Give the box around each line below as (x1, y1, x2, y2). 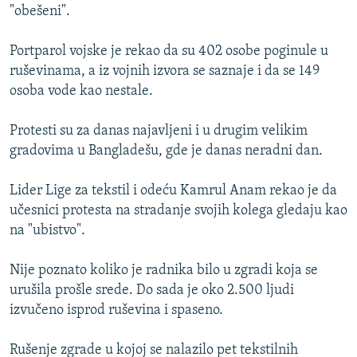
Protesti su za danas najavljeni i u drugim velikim (10, 124, 308, 139)
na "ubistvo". (10, 223, 85, 239)
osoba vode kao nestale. (10, 84, 153, 100)
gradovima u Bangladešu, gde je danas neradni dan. (10, 143, 323, 159)
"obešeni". (10, 4, 70, 20)
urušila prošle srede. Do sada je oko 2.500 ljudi (10, 283, 294, 299)
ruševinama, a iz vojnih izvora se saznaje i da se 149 (10, 64, 320, 80)
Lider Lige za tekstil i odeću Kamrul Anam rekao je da (10, 183, 337, 199)
